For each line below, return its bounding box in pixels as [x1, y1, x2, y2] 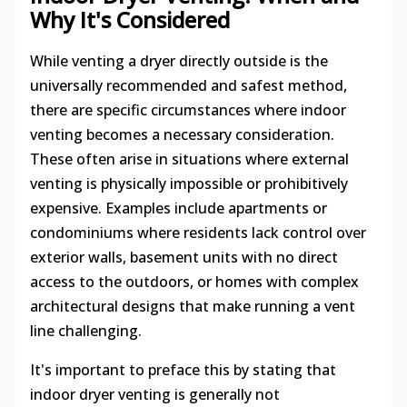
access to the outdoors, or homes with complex [29, 272, 359, 293]
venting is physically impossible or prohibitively [29, 174, 348, 194]
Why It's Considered [29, 4, 230, 35]
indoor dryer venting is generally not [29, 384, 280, 405]
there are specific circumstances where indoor [29, 100, 346, 121]
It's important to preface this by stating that [29, 360, 336, 381]
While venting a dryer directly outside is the [29, 51, 328, 72]
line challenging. [29, 321, 142, 342]
